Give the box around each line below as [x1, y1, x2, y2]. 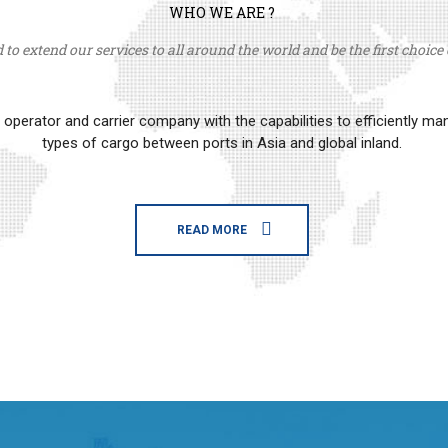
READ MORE [176, 223, 247, 237]
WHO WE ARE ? [168, 3, 275, 22]
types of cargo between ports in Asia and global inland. [41, 134, 402, 152]
